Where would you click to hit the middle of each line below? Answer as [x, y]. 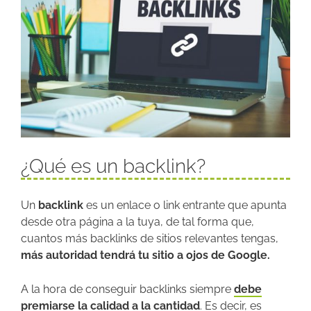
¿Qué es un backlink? [113, 167]
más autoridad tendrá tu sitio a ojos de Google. [145, 255]
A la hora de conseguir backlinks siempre [127, 289]
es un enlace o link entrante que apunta [185, 205]
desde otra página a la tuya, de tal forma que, [137, 222]
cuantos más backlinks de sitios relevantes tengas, [150, 239]
